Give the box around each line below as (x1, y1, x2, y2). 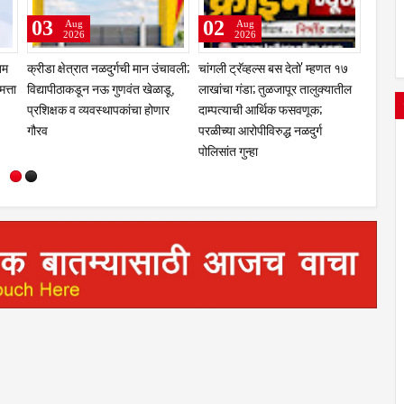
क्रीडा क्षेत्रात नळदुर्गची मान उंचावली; (27, 58, 189, 77)
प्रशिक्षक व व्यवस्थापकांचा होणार (27, 99, 170, 118)
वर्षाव (370, 120, 391, 139)
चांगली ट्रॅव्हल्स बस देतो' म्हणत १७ (198, 58, 348, 77)
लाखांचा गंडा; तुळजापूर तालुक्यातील (198, 78, 352, 97)
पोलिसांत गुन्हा (198, 141, 258, 160)
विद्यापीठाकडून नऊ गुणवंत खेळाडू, (27, 78, 174, 97)
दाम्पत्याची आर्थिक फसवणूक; (198, 99, 322, 118)
